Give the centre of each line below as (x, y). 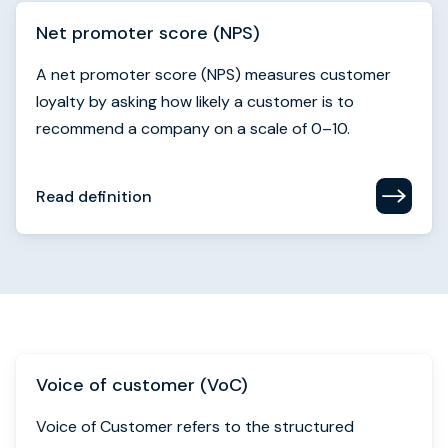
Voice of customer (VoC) (142, 385)
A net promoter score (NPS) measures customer (213, 74)
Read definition (94, 196)
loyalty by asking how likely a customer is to (195, 101)
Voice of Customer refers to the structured (195, 426)
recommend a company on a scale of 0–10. (193, 128)
